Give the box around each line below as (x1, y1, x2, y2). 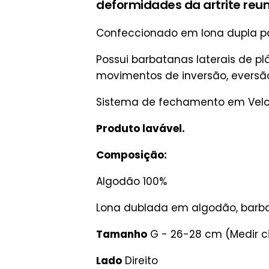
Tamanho (96, 226, 147, 241)
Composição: (96, 147, 167, 162)
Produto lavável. (96, 121, 185, 136)
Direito (122, 253, 158, 268)
